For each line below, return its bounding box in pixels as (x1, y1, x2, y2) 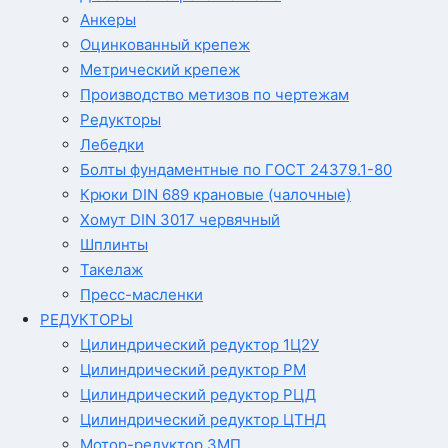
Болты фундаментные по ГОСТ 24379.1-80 (80, 160, 392, 179)
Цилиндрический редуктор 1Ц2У (80, 335, 319, 354)
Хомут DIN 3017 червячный (80, 210, 280, 229)
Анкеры (80, 10, 136, 29)
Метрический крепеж (80, 60, 240, 79)
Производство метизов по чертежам (80, 85, 349, 104)
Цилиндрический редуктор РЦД (80, 385, 316, 404)
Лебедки (80, 135, 144, 154)
